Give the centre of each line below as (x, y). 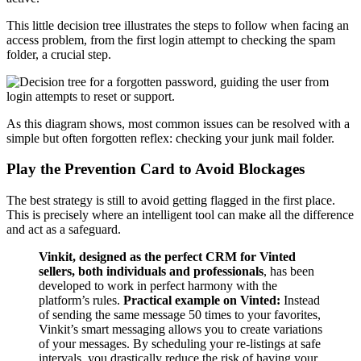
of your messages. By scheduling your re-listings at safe (180, 344)
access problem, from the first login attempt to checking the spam (171, 39)
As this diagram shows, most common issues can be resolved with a (178, 123)
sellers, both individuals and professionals (151, 272)
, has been (289, 272)
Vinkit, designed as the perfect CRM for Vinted (167, 257)
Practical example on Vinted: (202, 301)
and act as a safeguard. (64, 230)
